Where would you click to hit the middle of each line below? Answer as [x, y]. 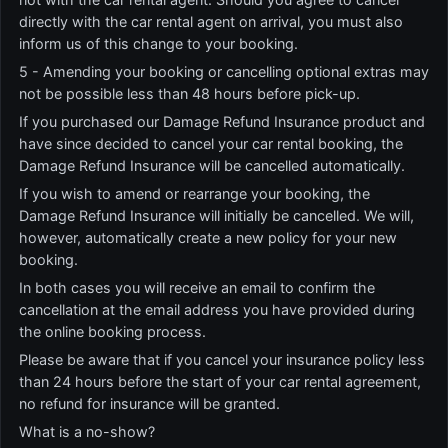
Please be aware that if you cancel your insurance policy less [222, 359]
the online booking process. [112, 331]
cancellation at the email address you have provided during [217, 309]
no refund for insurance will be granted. [149, 403]
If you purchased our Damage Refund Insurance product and [222, 121]
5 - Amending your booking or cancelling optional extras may [224, 71]
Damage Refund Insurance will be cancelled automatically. [212, 165]
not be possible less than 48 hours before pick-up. [189, 93]
